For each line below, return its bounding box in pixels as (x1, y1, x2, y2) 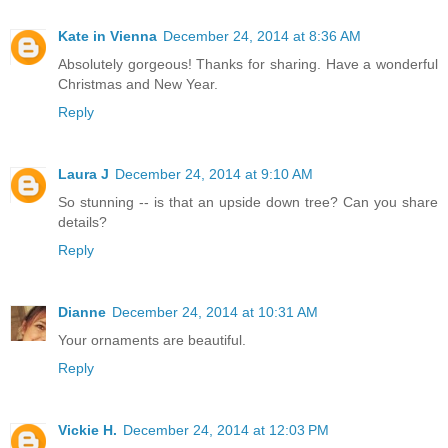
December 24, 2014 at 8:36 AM (163, 27, 361, 44)
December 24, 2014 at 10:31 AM (112, 303, 318, 320)
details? (58, 213, 107, 230)
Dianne (58, 303, 106, 320)
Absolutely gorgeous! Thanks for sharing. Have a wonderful (58, 55, 438, 72)
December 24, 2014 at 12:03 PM (123, 421, 329, 438)
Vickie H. (58, 421, 117, 438)
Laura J (58, 165, 109, 182)
